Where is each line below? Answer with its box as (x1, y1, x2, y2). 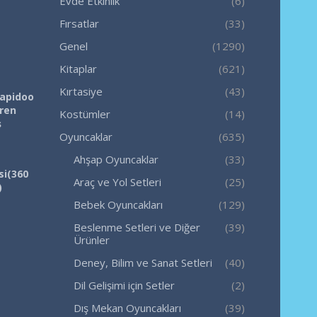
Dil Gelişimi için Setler (73, 277, 175, 292)
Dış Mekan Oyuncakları (73, 300, 181, 315)
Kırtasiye (59, 83, 103, 98)
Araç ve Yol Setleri (73, 174, 161, 189)
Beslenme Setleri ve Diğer (73, 219, 200, 234)
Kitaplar (59, 61, 97, 76)
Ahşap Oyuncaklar (73, 151, 158, 166)
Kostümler (59, 106, 110, 121)
